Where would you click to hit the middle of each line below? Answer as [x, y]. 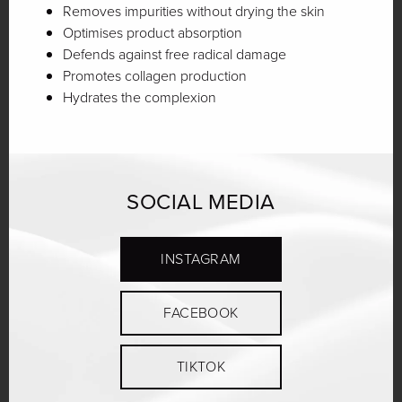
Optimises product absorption [153, 33]
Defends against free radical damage [175, 54]
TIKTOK [201, 367]
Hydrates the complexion [140, 97]
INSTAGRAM [201, 259]
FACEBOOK [201, 313]
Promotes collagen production [155, 76]
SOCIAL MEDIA [201, 202]
